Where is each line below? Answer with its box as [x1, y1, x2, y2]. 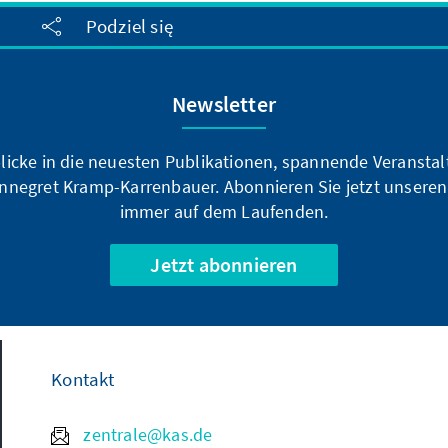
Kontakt [51, 366, 115, 391]
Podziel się [85, 14, 173, 39]
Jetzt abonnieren [150, 251, 298, 277]
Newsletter [172, 89, 276, 118]
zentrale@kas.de [79, 422, 213, 446]
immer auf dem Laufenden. [119, 199, 329, 223]
